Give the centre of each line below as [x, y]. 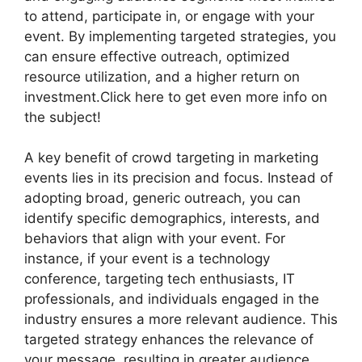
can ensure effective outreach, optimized [157, 56]
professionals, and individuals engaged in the [172, 299]
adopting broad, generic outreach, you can [162, 198]
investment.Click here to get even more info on [176, 97]
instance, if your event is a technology [147, 259]
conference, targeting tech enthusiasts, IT [160, 279]
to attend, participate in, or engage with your [169, 16]
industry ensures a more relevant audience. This [181, 320]
